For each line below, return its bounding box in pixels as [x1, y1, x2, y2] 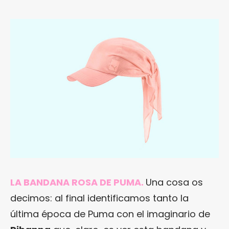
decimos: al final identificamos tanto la [10, 191, 189, 204]
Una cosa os [146, 175, 203, 189]
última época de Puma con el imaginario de [10, 207, 210, 220]
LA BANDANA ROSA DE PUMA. [10, 175, 144, 189]
